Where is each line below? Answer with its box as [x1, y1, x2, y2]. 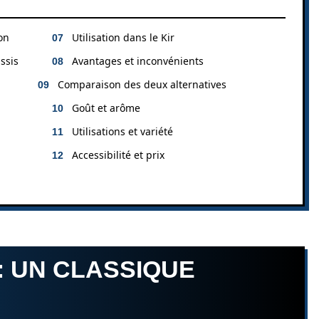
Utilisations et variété [72, 125, 173, 138]
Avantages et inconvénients [72, 54, 204, 68]
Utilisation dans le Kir [72, 31, 174, 44]
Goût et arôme [72, 101, 140, 115]
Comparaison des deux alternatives [58, 78, 226, 91]
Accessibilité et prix [72, 148, 164, 162]
